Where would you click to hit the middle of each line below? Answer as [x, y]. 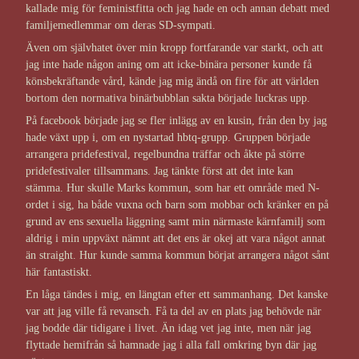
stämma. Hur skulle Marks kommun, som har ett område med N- [173, 188]
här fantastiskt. [59, 272]
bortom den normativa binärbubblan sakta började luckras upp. [168, 99]
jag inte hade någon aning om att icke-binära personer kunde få [169, 65]
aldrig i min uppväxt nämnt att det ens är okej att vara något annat [175, 239]
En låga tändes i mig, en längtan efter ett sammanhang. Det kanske [177, 295]
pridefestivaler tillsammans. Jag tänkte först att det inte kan [159, 171]
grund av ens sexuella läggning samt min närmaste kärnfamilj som [175, 222]
